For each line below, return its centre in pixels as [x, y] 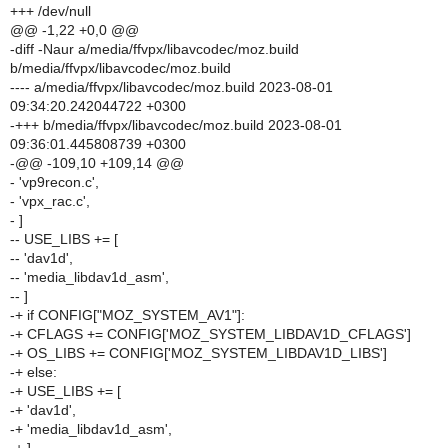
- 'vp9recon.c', [54, 182]
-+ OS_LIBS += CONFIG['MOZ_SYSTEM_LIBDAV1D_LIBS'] [198, 353]
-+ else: [33, 372]
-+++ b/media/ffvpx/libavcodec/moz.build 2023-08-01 [176, 125]
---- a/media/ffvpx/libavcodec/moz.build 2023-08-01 [171, 87]
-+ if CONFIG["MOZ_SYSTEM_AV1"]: [127, 315]
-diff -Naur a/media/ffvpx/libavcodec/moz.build [154, 49]
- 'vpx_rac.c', [50, 201]
